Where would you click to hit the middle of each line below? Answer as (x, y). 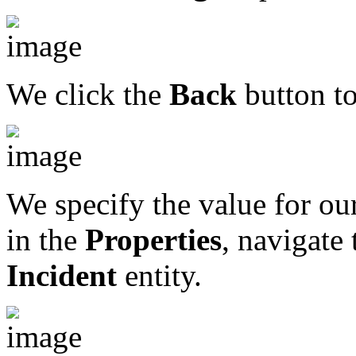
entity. (159, 276)
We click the (88, 95)
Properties (153, 240)
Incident (62, 276)
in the (46, 240)
